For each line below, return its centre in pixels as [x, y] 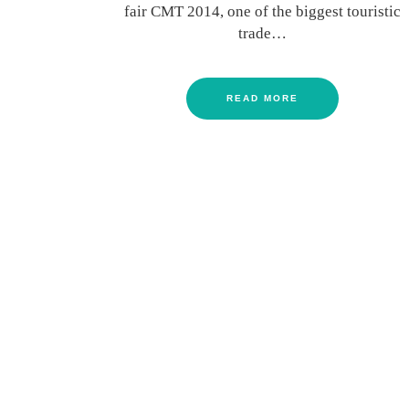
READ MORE [262, 99]
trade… [262, 34]
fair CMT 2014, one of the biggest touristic [262, 12]
